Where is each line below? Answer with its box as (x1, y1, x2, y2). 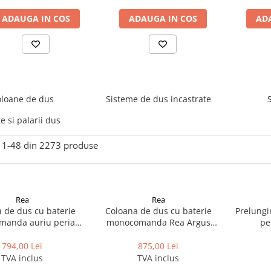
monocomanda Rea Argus (106, 217, 211, 228)
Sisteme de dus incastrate (105, 93, 211, 105)
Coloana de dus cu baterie (105, 205, 212, 217)
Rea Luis (5, 228, 39, 240)
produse (64, 139, 98, 151)
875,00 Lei (138, 240, 178, 252)
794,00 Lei (2, 240, 42, 252)
